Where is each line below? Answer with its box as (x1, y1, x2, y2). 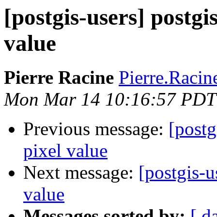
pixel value (23, 140, 108, 161)
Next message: (23, 162, 139, 183)
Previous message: (23, 118, 169, 139)
